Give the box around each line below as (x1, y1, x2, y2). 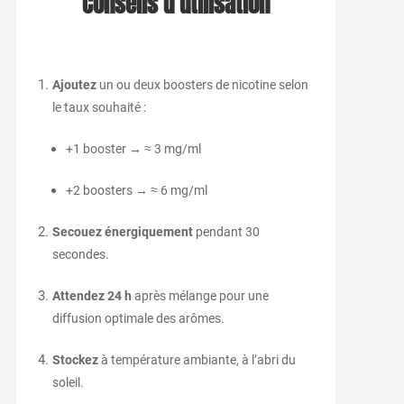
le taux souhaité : (51, 100, 146, 115)
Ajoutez (51, 78, 96, 93)
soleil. (51, 375, 84, 390)
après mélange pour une (131, 289, 269, 304)
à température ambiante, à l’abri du (97, 353, 296, 368)
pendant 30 (192, 225, 260, 240)
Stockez (51, 353, 98, 368)
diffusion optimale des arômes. (51, 311, 225, 326)
